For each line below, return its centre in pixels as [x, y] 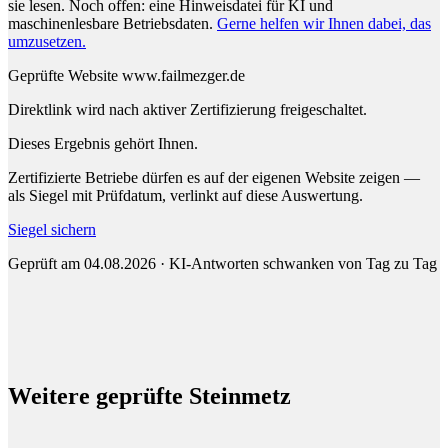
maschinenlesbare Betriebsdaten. [110, 24]
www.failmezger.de [183, 76]
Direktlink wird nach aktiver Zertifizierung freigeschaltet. [187, 110]
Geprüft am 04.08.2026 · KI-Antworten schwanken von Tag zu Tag [222, 264]
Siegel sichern [52, 230]
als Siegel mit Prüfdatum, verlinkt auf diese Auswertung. [185, 196]
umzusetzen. [47, 42]
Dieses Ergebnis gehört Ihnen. [103, 144]
